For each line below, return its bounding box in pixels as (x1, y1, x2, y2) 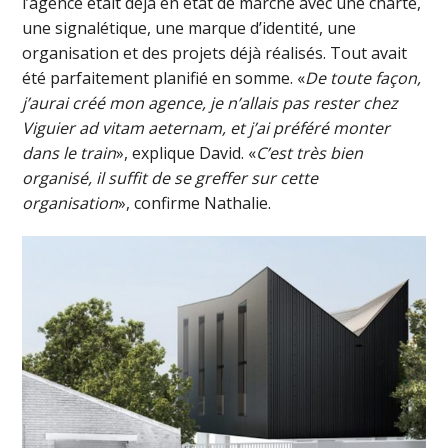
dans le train (22, 142, 117, 165)
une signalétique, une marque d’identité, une (22, 17, 357, 40)
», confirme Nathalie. (118, 192, 272, 215)
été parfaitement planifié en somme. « (22, 67, 306, 90)
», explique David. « (116, 142, 257, 165)
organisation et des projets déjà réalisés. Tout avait (22, 42, 408, 65)
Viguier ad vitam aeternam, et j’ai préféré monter (22, 117, 391, 140)
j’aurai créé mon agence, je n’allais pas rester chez (22, 92, 399, 115)
